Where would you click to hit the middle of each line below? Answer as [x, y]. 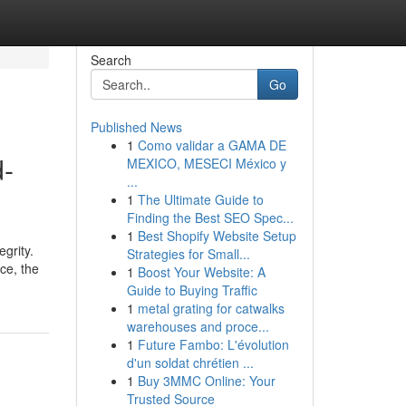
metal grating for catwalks [211, 308]
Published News [136, 127]
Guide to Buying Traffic [192, 290]
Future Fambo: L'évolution [213, 344]
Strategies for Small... [188, 254]
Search [111, 60]
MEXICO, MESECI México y [206, 163]
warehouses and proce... [198, 326]
